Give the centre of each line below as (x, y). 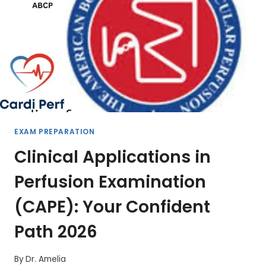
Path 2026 (56, 232)
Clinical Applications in (113, 157)
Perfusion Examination (110, 182)
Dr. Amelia (46, 259)
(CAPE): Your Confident (112, 207)
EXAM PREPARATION (55, 132)
